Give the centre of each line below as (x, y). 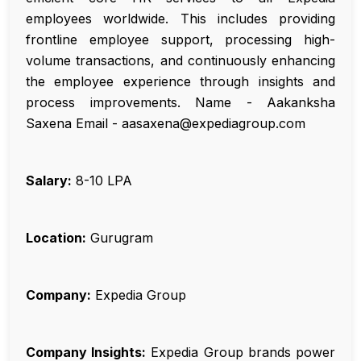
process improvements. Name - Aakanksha (180, 103)
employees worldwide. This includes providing (180, 19)
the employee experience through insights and (180, 82)
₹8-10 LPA (102, 181)
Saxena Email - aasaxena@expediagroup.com (166, 124)
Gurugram (120, 238)
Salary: (49, 181)
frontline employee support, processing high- (180, 40)
